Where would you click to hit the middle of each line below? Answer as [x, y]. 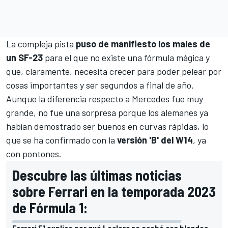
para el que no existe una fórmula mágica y [126, 57]
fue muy [186, 98]
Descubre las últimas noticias [97, 175]
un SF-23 [24, 57]
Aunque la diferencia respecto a [69, 98]
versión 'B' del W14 [155, 140]
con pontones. [34, 153]
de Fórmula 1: [50, 207]
